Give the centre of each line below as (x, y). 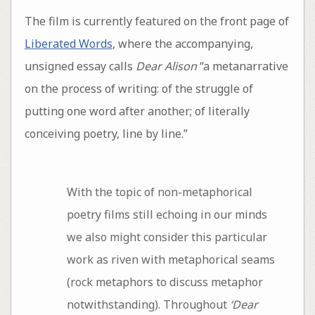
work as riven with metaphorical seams (171, 260)
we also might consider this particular (167, 237)
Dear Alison (166, 66)
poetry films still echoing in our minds (167, 215)
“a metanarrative (242, 66)
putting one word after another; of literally (137, 111)
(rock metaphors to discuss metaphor (165, 282)
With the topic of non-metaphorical (159, 192)
